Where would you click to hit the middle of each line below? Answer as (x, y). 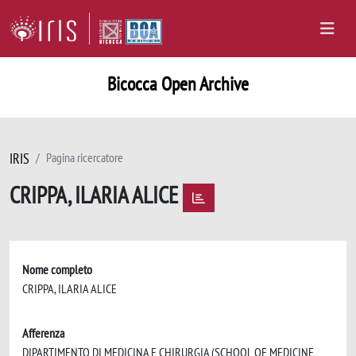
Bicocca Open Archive (178, 84)
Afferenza (43, 333)
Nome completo (57, 269)
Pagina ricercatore (85, 157)
